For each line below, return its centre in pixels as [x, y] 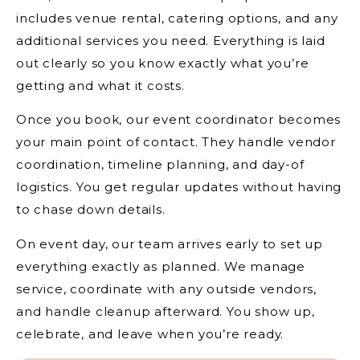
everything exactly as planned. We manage [161, 266]
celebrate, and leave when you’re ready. [150, 333]
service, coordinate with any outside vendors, [166, 288]
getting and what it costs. [100, 85]
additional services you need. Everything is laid [171, 40]
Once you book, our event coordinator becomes [179, 120]
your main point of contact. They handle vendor [176, 142]
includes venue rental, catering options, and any [177, 18]
